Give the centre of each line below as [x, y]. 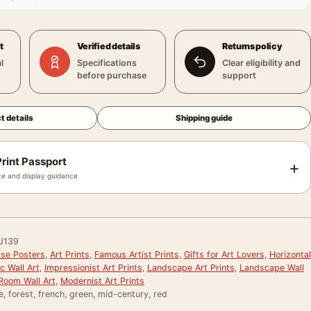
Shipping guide [204, 118]
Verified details [108, 46]
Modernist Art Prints [102, 281]
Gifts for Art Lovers [224, 254]
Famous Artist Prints [136, 254]
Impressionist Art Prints [93, 268]
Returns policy [252, 46]
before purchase [111, 75]
